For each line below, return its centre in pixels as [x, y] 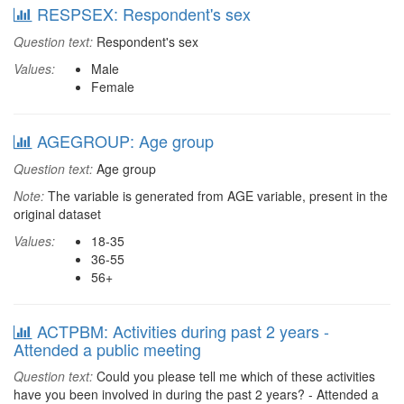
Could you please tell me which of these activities [234, 376]
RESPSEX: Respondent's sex [144, 14]
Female [113, 87]
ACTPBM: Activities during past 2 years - [183, 331]
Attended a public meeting [107, 349]
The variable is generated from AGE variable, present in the [216, 196]
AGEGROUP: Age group [125, 141]
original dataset [57, 214]
